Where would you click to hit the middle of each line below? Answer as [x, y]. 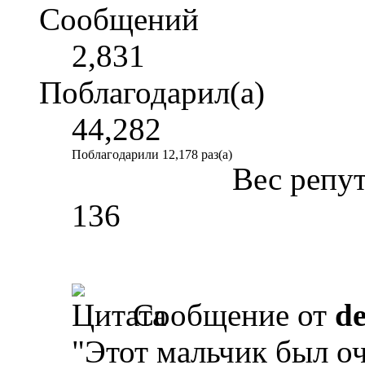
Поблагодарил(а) [152, 92]
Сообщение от [230, 314]
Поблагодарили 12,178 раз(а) [152, 154]
